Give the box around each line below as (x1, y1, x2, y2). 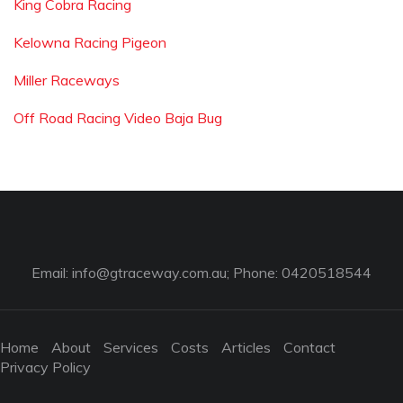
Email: (31, 264, 72, 282)
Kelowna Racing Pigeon (13, 33, 166, 51)
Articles (221, 338, 271, 356)
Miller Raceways (13, 71, 120, 89)
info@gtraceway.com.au (72, 264, 227, 282)
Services (103, 338, 158, 356)
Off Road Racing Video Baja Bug (13, 109, 222, 127)
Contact (283, 338, 336, 356)
